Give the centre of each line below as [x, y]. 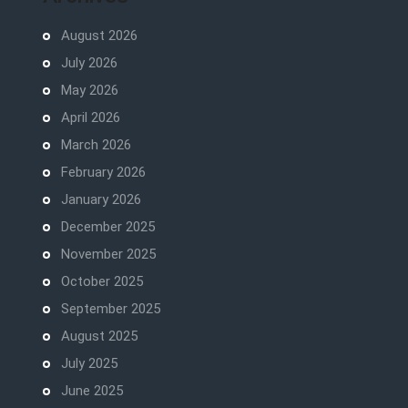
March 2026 [96, 145]
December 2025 [107, 227]
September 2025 [110, 309]
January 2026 [101, 200]
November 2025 [108, 255]
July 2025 [89, 364]
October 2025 [102, 282]
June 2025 [92, 391]
